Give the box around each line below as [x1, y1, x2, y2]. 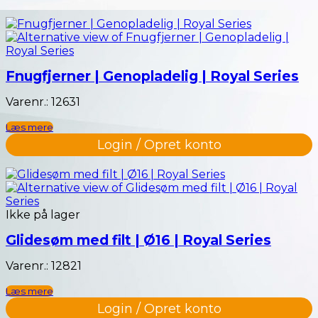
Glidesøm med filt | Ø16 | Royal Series [6, 231, 271, 249]
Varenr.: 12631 [6, 95, 80, 109]
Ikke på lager [6, 208, 80, 222]
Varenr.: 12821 [6, 259, 82, 273]
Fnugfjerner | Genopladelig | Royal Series [6, 67, 299, 85]
